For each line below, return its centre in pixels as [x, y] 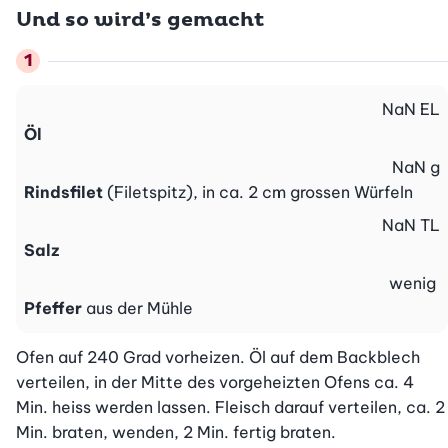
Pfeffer [53, 308]
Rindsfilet [63, 192]
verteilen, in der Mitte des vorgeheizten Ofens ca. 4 [215, 382]
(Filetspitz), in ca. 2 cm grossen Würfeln [260, 192]
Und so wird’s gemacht [140, 20]
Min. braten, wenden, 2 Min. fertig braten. [176, 432]
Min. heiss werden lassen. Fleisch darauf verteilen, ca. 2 [230, 407]
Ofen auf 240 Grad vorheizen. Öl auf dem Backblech [218, 357]
